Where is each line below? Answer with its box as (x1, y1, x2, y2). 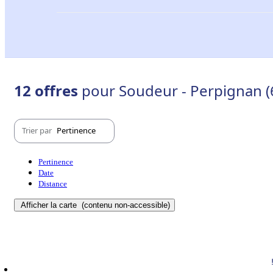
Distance (38, 179, 67, 188)
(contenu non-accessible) (79, 200, 170, 210)
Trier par (22, 125, 54, 136)
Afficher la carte (21, 200, 79, 210)
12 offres (14, 80, 82, 101)
